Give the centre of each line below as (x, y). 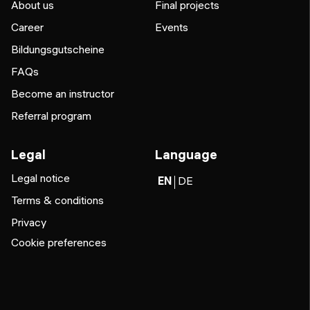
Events (172, 27)
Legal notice (40, 177)
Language (186, 154)
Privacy (29, 222)
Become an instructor (63, 93)
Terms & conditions (57, 200)
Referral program (51, 115)
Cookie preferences (59, 242)
